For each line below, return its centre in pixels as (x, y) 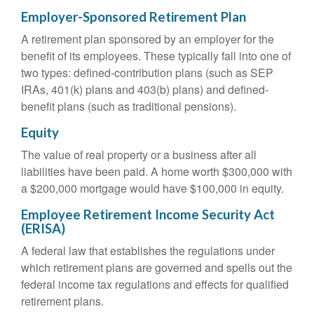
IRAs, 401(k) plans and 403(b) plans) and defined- (145, 89)
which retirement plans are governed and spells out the (157, 267)
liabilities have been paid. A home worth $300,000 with (157, 171)
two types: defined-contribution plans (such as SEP (147, 73)
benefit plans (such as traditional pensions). (129, 106)
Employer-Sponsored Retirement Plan (134, 17)
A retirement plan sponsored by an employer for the (148, 39)
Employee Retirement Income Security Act (148, 214)
